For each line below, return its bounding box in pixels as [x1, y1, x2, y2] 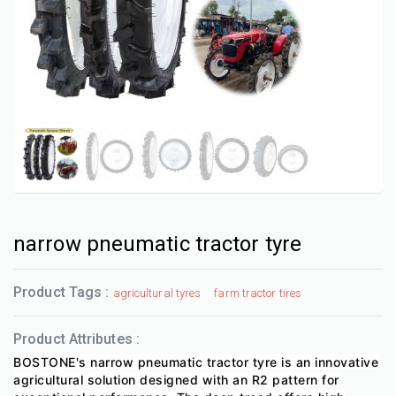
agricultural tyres [112, 286, 202, 300]
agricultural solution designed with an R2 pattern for [13, 372, 339, 387]
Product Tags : [13, 284, 113, 301]
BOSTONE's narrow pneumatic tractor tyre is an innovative [13, 354, 378, 369]
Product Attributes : [13, 331, 140, 347]
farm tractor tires [214, 286, 302, 300]
